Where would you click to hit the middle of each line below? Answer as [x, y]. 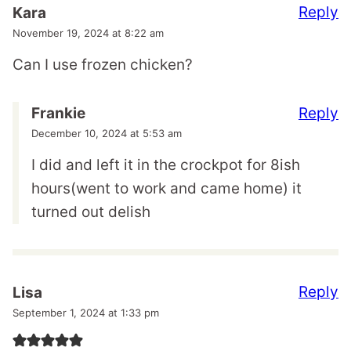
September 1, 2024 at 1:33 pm [86, 313]
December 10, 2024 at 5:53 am [107, 134]
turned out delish [91, 212]
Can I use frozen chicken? [103, 64]
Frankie [58, 114]
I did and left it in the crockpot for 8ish [166, 165]
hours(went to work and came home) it [166, 189]
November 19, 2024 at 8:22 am [88, 33]
